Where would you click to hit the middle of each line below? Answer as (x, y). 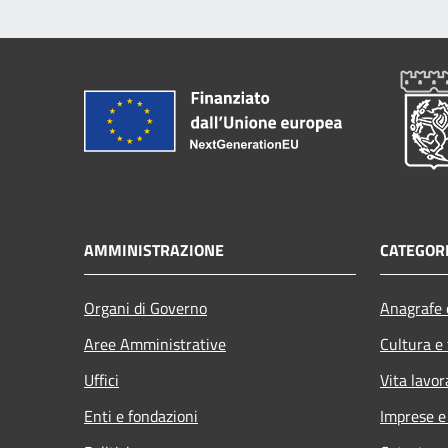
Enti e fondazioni (141, 415)
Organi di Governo (145, 307)
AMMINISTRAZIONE (154, 249)
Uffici (101, 379)
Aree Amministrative (155, 343)
